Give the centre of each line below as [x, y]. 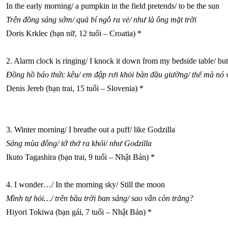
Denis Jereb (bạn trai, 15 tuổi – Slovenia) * [75, 88]
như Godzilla [131, 143]
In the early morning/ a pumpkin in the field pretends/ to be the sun [113, 6]
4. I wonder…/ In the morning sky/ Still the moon [85, 184]
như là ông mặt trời [165, 20]
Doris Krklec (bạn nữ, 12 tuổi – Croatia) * [74, 33]
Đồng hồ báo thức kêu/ [43, 75]
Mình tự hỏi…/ [30, 198]
